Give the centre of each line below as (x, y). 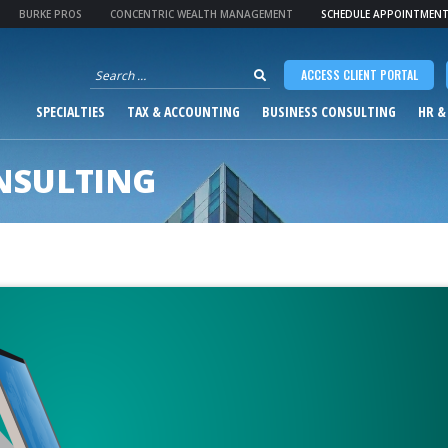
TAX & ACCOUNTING (183, 111)
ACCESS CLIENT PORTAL (359, 74)
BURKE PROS (50, 14)
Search (108, 67)
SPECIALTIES (70, 111)
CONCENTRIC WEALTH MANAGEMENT (201, 14)
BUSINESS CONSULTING (329, 111)
